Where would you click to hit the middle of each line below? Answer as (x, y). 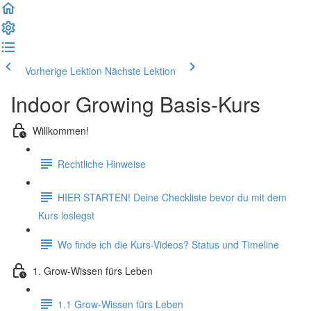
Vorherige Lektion (64, 71)
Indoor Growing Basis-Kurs (135, 104)
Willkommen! (61, 130)
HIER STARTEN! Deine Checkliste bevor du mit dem (172, 197)
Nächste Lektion (140, 71)
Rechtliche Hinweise (102, 163)
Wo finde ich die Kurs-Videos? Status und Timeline (168, 244)
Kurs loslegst (66, 215)
